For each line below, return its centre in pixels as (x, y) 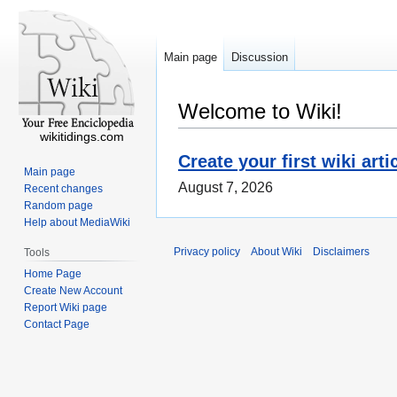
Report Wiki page (66, 307)
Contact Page (57, 324)
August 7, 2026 (226, 188)
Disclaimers (341, 252)
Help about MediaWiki (78, 222)
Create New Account (74, 290)
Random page (59, 205)
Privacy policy (207, 252)
